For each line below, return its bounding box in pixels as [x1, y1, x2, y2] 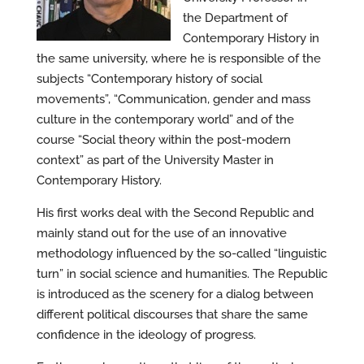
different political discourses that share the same [36, 307, 308, 322]
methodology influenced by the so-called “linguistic [36, 246, 327, 261]
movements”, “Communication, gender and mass [36, 92, 310, 106]
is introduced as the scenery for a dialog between [36, 287, 314, 301]
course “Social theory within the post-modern [36, 132, 291, 147]
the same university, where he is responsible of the [36, 51, 321, 66]
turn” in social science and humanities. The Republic [36, 266, 327, 281]
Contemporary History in [182, 31, 319, 45]
